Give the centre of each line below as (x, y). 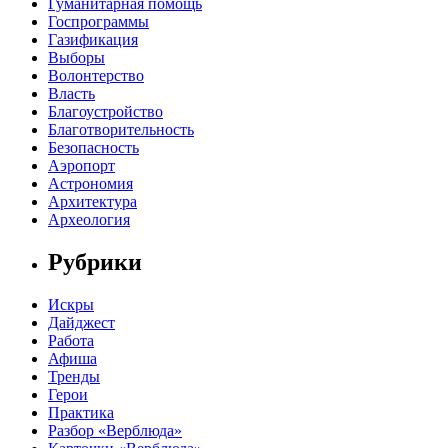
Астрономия (90, 184)
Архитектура (92, 202)
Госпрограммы (98, 22)
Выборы (76, 58)
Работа (71, 340)
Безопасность (93, 148)
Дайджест (81, 322)
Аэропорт (81, 166)
